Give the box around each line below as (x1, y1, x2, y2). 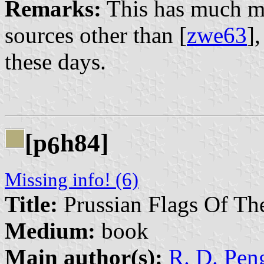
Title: (5, 191, 58, 217)
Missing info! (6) (5, 169, 138, 190)
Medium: (5, 217, 95, 243)
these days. (5, 48, 106, 74)
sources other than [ (5, 22, 187, 48)
